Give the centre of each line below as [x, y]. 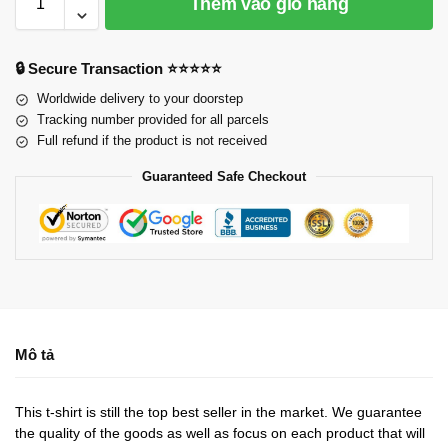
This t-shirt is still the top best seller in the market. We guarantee [218, 412]
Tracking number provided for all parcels [153, 120]
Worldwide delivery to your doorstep [140, 99]
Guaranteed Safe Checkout [224, 177]
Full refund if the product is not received [152, 141]
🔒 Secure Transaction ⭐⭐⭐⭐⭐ [118, 69]
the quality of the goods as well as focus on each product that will [220, 433]
